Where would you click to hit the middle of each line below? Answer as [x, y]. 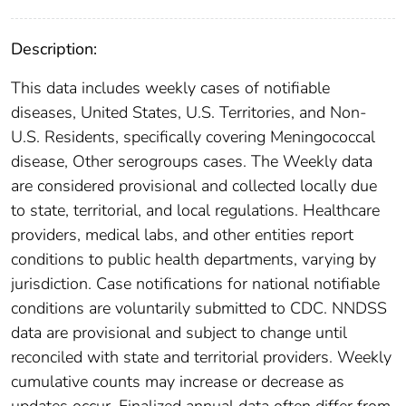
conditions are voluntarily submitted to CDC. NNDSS [199, 308]
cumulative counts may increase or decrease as [178, 381]
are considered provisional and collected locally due [194, 185]
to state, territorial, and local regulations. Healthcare [195, 210]
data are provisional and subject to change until [179, 332]
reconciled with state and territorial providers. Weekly [201, 357]
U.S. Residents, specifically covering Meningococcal [193, 136]
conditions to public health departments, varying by [193, 259]
